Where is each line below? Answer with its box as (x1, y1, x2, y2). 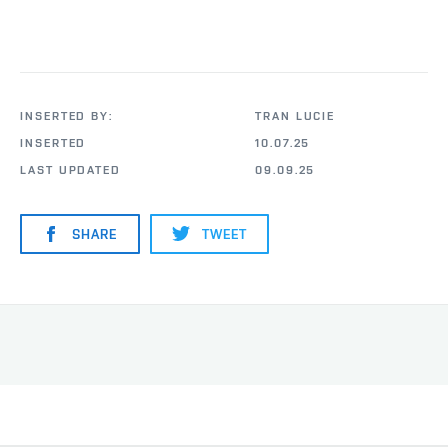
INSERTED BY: (20, 109, 114, 124)
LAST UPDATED (20, 163, 122, 178)
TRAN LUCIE (255, 109, 336, 124)
